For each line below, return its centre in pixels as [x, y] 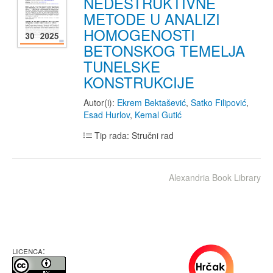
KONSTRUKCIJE [139, 82]
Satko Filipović [218, 102]
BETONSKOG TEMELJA [164, 50]
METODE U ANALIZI [152, 19]
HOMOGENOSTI [139, 34]
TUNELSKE [122, 66]
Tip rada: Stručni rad [133, 135]
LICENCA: [29, 250]
